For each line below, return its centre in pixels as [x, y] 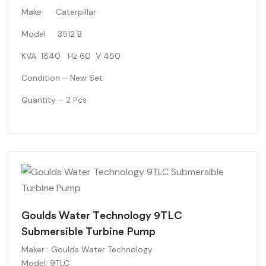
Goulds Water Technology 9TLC [102, 216]
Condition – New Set [62, 78]
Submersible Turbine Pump [88, 232]
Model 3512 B [52, 34]
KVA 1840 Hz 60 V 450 [71, 56]
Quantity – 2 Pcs [54, 100]
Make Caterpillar [59, 12]
